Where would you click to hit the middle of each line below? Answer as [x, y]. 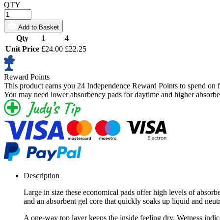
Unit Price [22, 49]
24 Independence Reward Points [127, 85]
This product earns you [41, 85]
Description [41, 175]
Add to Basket [39, 27]
